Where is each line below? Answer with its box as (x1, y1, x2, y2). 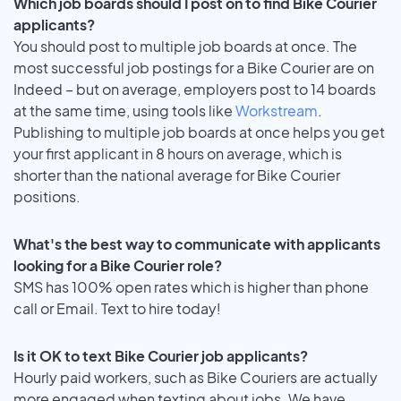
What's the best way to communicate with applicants (13, 234, 380, 253)
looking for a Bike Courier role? (13, 255, 222, 275)
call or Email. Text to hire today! (13, 298, 221, 318)
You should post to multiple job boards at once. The (13, 36, 357, 55)
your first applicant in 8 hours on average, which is (13, 143, 342, 163)
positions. (13, 186, 81, 206)
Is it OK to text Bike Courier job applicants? (13, 346, 308, 365)
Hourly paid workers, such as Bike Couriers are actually (13, 367, 378, 387)
